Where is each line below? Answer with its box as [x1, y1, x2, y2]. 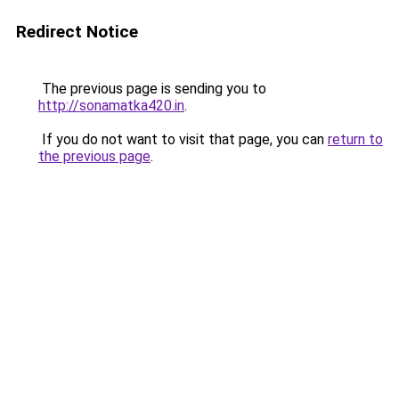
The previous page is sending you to [38, 80, 266, 97]
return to [328, 131, 383, 148]
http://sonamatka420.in [38, 97, 184, 114]
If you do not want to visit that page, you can [38, 131, 328, 148]
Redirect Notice [16, 21, 138, 42]
